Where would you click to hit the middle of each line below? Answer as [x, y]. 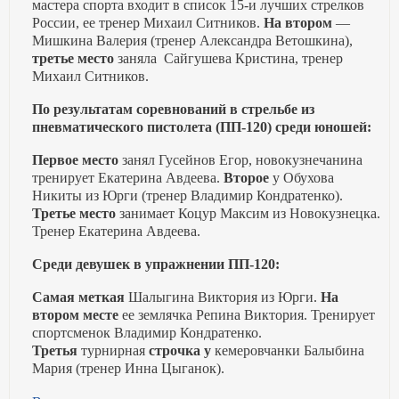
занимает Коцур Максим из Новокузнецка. [248, 214]
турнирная [114, 351]
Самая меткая [79, 297]
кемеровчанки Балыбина [288, 351]
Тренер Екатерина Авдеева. [117, 232]
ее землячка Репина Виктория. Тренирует [247, 315]
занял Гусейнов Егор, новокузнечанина [241, 160]
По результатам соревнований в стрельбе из [174, 110]
